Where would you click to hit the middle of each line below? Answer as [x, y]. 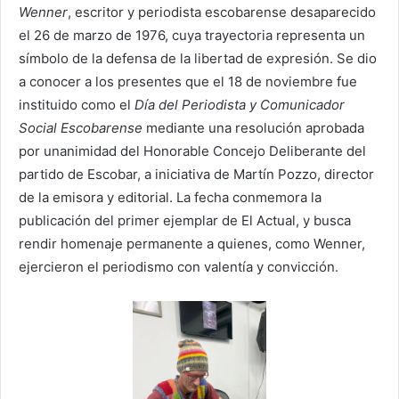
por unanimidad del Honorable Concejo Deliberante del [192, 151]
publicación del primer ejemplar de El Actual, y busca [185, 221]
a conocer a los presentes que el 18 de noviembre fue [188, 82]
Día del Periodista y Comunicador [240, 105]
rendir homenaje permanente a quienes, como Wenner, [192, 244]
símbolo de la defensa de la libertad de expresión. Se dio [198, 59]
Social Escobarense [81, 128]
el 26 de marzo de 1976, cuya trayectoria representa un [192, 36]
